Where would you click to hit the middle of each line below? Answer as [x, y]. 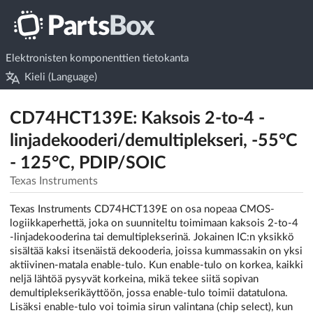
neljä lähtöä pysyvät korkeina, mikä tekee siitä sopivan [134, 279]
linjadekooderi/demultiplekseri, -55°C [154, 141]
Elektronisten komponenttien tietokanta [97, 58]
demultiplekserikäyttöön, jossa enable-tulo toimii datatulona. [149, 293]
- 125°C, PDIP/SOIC [88, 163]
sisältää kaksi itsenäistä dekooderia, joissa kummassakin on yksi [156, 252]
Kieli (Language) [61, 78]
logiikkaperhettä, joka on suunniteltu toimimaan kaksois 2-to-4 [154, 224]
